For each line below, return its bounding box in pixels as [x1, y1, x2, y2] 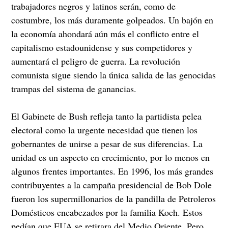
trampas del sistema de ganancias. [11, 82, 137, 95]
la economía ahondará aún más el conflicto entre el [11, 27, 199, 40]
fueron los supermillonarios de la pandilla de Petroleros [11, 192, 216, 205]
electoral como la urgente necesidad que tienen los [11, 123, 198, 136]
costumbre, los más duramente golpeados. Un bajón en [11, 13, 214, 26]
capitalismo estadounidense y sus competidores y [11, 41, 193, 53]
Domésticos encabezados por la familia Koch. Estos [11, 206, 203, 218]
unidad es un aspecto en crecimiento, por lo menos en [11, 151, 210, 163]
